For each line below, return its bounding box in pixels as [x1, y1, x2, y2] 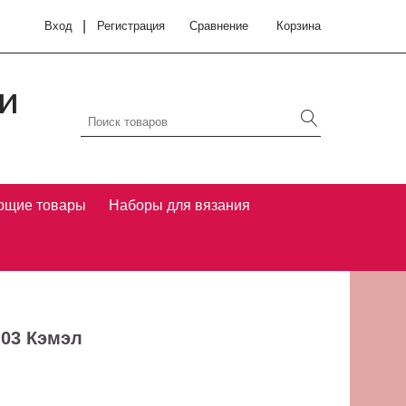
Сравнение [188, 19, 248, 34]
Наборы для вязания [109, 198, 251, 214]
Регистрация [96, 19, 165, 34]
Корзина [276, 19, 321, 34]
